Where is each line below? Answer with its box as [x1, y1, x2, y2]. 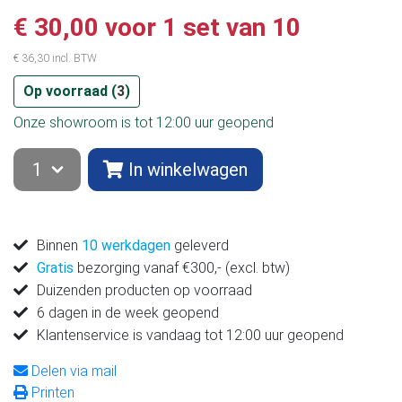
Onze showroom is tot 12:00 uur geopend [13, 114, 274, 131]
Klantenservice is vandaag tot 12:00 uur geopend [37, 327, 344, 344]
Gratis [37, 259, 74, 276]
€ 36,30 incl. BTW [13, 52, 97, 65]
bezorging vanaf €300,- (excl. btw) [74, 259, 290, 276]
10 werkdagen [82, 237, 170, 254]
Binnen [37, 237, 82, 254]
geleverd [170, 237, 229, 254]
